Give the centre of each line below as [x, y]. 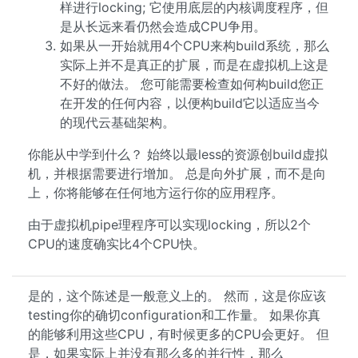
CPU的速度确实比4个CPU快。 [117, 244]
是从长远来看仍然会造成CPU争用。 [163, 26]
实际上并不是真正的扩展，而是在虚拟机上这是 [194, 65]
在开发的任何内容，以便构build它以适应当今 [190, 103]
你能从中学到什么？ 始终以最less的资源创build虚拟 [178, 154]
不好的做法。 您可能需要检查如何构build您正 [192, 84]
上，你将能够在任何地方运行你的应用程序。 [156, 193]
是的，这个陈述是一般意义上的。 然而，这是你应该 [177, 296]
